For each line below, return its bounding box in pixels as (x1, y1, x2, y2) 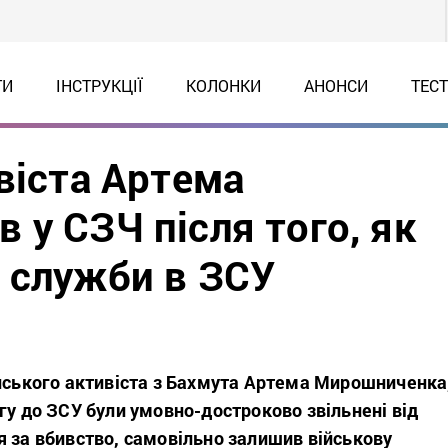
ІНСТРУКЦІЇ (55, 75, 143, 96)
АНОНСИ (303, 75, 368, 96)
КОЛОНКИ (185, 75, 261, 96)
